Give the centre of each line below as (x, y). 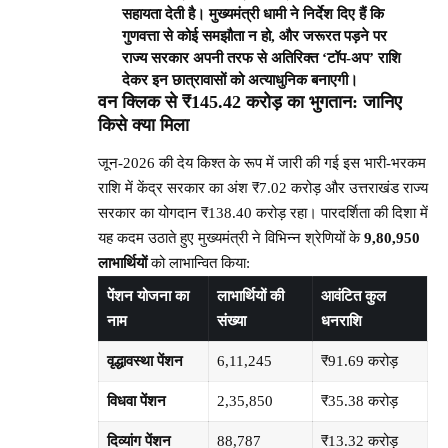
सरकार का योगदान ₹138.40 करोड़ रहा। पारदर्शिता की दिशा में (263, 213)
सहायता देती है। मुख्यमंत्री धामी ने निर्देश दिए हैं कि (253, 14)
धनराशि (341, 321)
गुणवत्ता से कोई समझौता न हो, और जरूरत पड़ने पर (254, 36)
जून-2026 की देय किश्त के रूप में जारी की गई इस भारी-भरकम (262, 163)
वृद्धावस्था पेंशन (144, 361)
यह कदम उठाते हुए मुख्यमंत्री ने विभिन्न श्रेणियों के (231, 238)
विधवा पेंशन (136, 401)
